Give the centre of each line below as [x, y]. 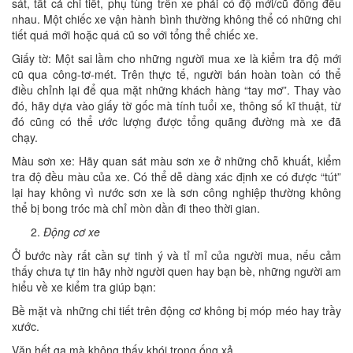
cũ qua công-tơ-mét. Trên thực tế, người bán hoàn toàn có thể [176, 74]
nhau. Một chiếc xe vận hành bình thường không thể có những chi [176, 19]
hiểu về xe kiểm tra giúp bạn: [84, 286]
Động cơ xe [72, 231]
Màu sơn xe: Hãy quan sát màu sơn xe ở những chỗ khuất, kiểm [176, 160]
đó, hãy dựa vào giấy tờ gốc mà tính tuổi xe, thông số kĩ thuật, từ [176, 105]
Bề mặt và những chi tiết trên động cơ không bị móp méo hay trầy [176, 310]
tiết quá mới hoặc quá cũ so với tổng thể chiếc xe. [135, 34]
